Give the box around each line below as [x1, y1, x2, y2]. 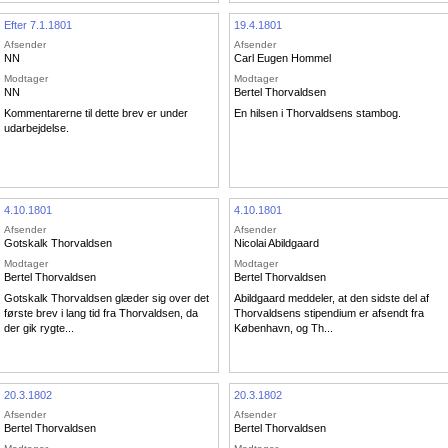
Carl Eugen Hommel [234, 52, 331, 65]
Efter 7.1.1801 [4, 18, 72, 31]
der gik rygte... [4, 322, 74, 335]
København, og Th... [234, 322, 333, 335]
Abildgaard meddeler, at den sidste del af [234, 292, 429, 305]
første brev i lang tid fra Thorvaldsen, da [4, 307, 198, 320]
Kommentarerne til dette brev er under [4, 107, 188, 120]
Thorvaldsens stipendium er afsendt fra [234, 307, 424, 320]
